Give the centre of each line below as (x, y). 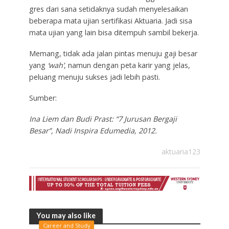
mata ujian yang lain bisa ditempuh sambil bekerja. (114, 33)
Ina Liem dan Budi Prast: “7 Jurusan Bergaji (103, 119)
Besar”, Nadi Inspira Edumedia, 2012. (93, 130)
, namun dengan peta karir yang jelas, (127, 65)
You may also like (66, 216)
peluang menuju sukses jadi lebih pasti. (94, 77)
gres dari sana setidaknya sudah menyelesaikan (108, 9)
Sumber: (43, 98)
